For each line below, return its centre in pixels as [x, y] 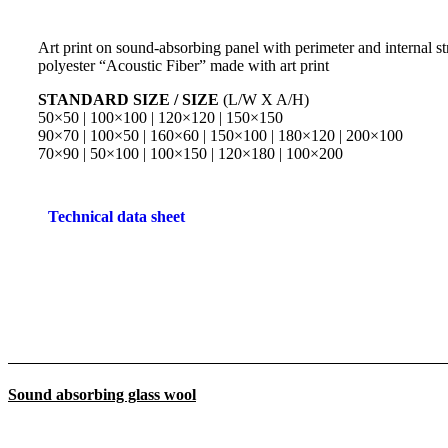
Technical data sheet [116, 216]
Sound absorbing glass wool [102, 395]
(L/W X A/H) [264, 99]
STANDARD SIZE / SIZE [128, 99]
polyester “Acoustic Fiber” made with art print [183, 65]
